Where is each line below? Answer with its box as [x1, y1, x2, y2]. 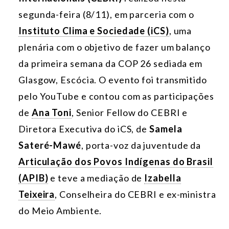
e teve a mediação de [48, 172, 145, 184]
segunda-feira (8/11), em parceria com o [18, 9, 195, 20]
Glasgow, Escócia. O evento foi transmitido [18, 74, 207, 86]
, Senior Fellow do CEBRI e [71, 107, 188, 119]
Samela [149, 123, 182, 135]
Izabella [144, 172, 181, 184]
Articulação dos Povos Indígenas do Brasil [18, 156, 213, 168]
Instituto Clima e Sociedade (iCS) [18, 25, 169, 37]
